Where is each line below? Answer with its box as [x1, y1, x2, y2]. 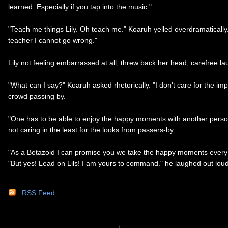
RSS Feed [22, 188, 55, 197]
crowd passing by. [8, 92, 66, 100]
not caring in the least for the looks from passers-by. [8, 125, 175, 134]
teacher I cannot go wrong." [8, 36, 97, 44]
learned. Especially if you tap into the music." [8, 2, 152, 11]
